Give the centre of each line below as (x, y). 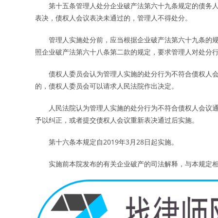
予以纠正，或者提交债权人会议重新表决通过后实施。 (117, 120)
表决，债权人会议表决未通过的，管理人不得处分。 (113, 18)
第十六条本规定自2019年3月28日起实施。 (107, 142)
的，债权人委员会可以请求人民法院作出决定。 (107, 86)
